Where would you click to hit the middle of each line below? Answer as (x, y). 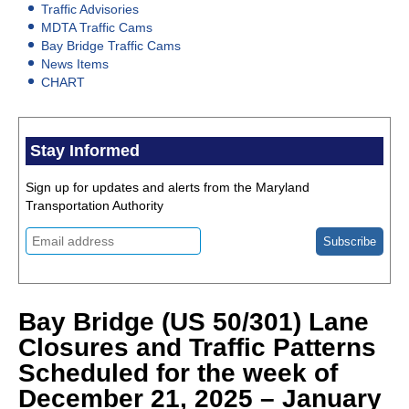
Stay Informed (85, 151)
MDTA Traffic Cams (97, 28)
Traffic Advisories (90, 10)
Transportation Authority (94, 206)
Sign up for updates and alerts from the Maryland (168, 188)
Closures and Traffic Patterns (197, 348)
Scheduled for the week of (178, 373)
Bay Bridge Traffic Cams (111, 46)
